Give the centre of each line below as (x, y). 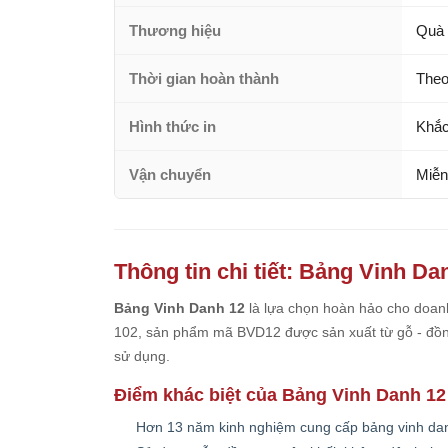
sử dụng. (142, 356)
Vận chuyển (170, 174)
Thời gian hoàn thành (204, 78)
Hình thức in (172, 126)
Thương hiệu (175, 30)
